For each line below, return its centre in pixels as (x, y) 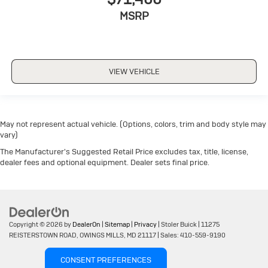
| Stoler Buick (177, 224)
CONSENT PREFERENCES (106, 260)
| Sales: (168, 235)
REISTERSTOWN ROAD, (44, 235)
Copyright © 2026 (36, 224)
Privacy (145, 224)
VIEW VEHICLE (134, 71)
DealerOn (86, 224)
